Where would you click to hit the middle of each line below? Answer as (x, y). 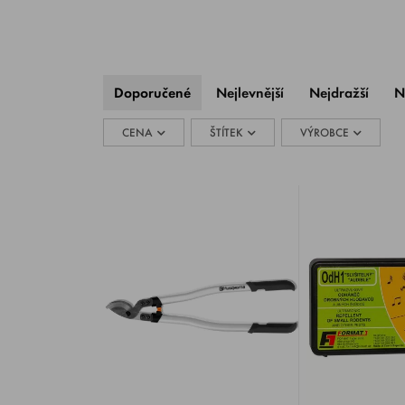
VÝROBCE (325, 132)
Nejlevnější (250, 93)
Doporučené (152, 93)
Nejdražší (339, 93)
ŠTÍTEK (226, 132)
